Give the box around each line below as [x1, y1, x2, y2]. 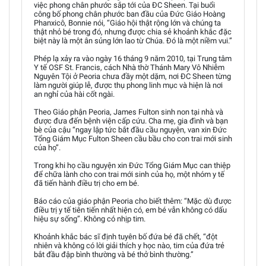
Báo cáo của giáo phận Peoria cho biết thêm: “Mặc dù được [34, 197, 232, 205]
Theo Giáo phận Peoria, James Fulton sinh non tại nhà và [34, 107, 223, 116]
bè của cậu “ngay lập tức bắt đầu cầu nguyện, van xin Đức [34, 125, 227, 134]
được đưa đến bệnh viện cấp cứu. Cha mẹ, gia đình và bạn [34, 116, 228, 125]
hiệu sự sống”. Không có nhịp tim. [34, 214, 145, 223]
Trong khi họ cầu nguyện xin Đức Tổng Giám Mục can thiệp [34, 161, 230, 170]
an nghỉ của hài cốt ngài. [34, 90, 115, 99]
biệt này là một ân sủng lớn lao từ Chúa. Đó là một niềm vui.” [34, 36, 232, 45]
